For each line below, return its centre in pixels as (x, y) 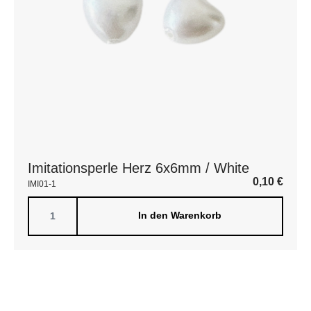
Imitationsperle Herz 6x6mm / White (138, 168)
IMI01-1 (42, 184)
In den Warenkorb (180, 215)
